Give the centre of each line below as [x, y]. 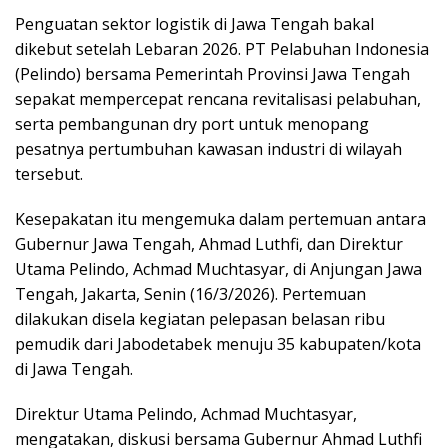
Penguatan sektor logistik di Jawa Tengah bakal [194, 23]
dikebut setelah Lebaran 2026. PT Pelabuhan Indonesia [222, 48]
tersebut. [49, 173]
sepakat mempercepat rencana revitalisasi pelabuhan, [218, 98]
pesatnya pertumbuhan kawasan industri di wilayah [208, 148]
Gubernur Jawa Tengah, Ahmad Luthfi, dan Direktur [209, 243]
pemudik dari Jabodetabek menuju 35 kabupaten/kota [218, 343]
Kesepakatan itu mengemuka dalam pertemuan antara [220, 218]
